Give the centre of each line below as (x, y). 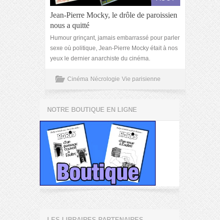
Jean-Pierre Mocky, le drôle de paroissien (114, 15)
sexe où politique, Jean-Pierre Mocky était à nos (114, 48)
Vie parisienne (141, 79)
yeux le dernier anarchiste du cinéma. (100, 58)
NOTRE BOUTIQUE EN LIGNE (92, 110)
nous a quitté (70, 25)
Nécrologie (105, 79)
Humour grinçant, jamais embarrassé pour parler (115, 38)
